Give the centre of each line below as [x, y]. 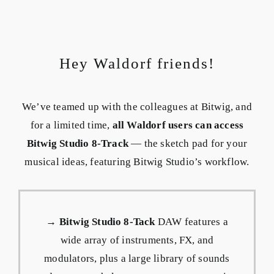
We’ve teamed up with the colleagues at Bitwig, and [137, 106]
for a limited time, [71, 125]
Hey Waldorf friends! [137, 64]
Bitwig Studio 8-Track [77, 143]
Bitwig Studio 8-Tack [106, 221]
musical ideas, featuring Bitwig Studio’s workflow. [137, 161]
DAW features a [191, 221]
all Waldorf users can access [178, 125]
